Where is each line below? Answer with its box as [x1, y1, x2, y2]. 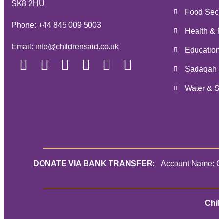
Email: [11, 43, 35, 51]
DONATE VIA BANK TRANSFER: [33, 159, 155, 168]
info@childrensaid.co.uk [35, 43, 119, 51]
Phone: [11, 21, 38, 29]
